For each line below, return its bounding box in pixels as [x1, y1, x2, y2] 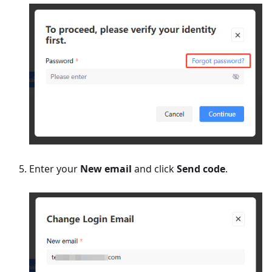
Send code [177, 161, 225, 175]
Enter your [29, 161, 80, 175]
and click [132, 161, 177, 175]
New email [80, 161, 132, 175]
